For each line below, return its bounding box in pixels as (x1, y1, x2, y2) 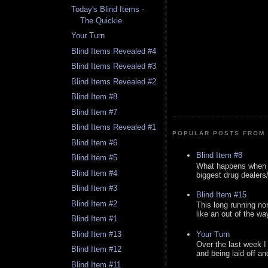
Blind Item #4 (71, 168, 118, 178)
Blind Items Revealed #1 (71, 123, 157, 132)
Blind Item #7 (71, 107, 118, 117)
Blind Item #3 (71, 184, 118, 193)
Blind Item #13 (71, 229, 122, 239)
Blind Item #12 (71, 245, 122, 254)
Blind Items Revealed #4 (71, 46, 157, 56)
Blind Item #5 (71, 153, 118, 163)
